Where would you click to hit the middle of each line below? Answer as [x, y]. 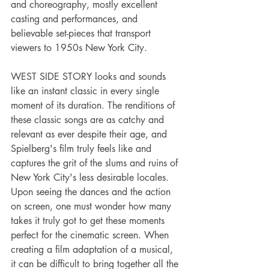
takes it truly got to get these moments [89, 221]
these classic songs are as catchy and [89, 120]
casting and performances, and [76, 19]
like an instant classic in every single [86, 91]
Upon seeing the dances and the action [92, 192]
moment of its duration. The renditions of [94, 106]
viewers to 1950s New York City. [79, 48]
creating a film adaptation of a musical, [93, 250]
